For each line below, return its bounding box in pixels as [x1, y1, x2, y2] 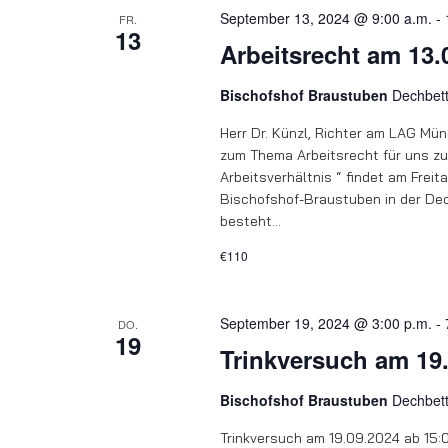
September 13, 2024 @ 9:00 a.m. [219, 8, 432, 28]
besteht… [219, 212, 281, 230]
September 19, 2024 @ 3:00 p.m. [219, 313, 432, 333]
